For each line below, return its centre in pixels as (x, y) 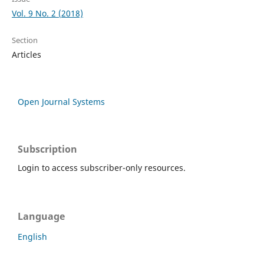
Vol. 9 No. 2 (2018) (47, 13)
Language (41, 216)
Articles (26, 54)
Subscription (47, 149)
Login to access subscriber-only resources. (102, 167)
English (32, 236)
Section (24, 40)
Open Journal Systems (61, 101)
